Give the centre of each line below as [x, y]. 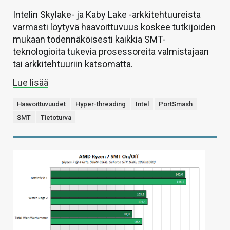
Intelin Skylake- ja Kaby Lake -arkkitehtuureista [107, 15]
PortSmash [176, 104]
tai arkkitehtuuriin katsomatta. [73, 64]
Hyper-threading [101, 104]
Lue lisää [31, 83]
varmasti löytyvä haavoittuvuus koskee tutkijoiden [114, 27]
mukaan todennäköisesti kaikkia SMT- [89, 40]
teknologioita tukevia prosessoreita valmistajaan [111, 52]
